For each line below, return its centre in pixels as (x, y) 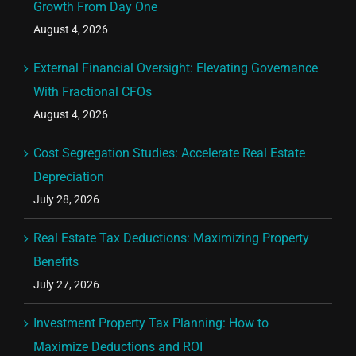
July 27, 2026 (66, 284)
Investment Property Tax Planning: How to (151, 323)
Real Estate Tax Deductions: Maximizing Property (171, 238)
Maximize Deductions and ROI (118, 346)
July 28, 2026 (66, 199)
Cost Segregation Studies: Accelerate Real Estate (169, 153)
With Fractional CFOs (93, 91)
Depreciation (69, 176)
